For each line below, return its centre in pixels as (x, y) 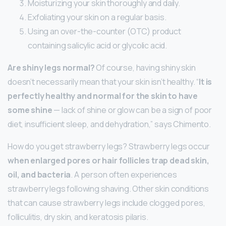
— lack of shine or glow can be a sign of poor (132, 110)
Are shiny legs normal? (51, 68)
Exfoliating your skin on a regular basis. (97, 17)
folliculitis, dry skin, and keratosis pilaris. (78, 217)
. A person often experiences (124, 175)
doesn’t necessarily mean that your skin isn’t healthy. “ (103, 82)
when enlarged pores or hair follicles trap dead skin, (108, 161)
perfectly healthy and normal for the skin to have (103, 96)
